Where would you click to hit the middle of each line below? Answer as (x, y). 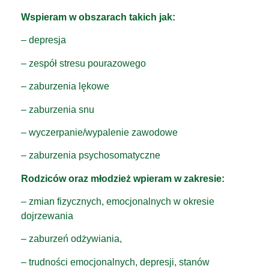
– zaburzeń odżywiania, (71, 239)
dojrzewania (47, 216)
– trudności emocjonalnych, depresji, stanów (115, 262)
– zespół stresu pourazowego (83, 63)
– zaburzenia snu (58, 109)
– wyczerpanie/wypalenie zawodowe (99, 132)
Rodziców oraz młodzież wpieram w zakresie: (123, 178)
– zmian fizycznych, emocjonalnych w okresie (118, 202)
